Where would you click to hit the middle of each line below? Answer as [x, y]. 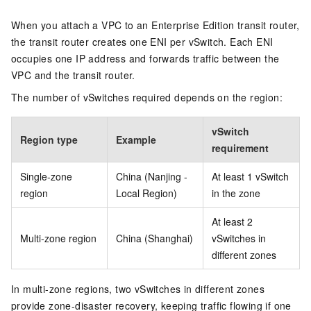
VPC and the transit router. [73, 75]
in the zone [236, 193]
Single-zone [46, 177]
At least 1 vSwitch [250, 177]
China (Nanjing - [152, 177]
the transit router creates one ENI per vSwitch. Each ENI [142, 42]
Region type [49, 140]
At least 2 [232, 222]
